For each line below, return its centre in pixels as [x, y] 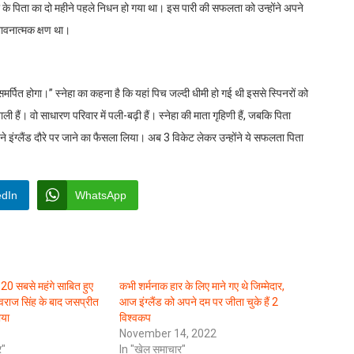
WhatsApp [101, 195]
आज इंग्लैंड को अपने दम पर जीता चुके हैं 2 [198, 301]
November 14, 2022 [168, 333]
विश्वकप [135, 317]
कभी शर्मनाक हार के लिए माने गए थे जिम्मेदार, [201, 286]
